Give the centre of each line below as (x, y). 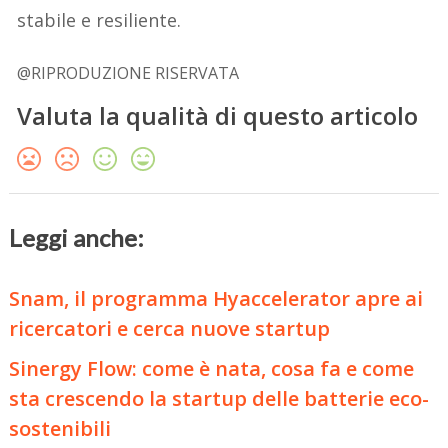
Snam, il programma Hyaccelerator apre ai (216, 298)
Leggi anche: (77, 237)
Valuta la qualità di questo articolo (218, 115)
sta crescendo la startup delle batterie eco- (219, 398)
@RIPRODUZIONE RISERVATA (128, 72)
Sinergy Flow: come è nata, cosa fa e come (212, 368)
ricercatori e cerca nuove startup (170, 328)
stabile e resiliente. (99, 19)
